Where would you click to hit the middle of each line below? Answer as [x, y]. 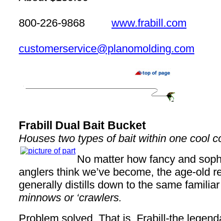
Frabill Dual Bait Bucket [82, 125]
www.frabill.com [149, 23]
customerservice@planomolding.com [107, 49]
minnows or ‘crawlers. [70, 198]
